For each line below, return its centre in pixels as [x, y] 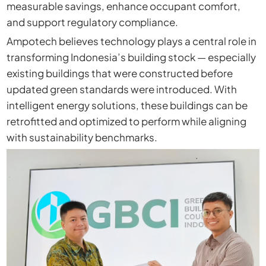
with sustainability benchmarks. [82, 137]
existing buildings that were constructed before [119, 73]
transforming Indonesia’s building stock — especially [131, 57]
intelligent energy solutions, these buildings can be [127, 105]
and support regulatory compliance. [92, 22]
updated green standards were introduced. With [121, 89]
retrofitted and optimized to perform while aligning [126, 121]
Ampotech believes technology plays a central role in [131, 41]
